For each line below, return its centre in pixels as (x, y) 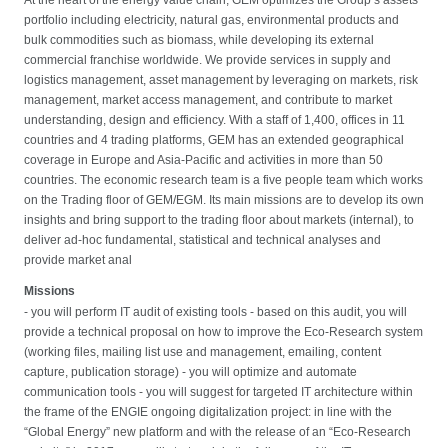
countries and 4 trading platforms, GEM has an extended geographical (213, 139)
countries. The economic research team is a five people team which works (223, 179)
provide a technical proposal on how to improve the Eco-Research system (223, 331)
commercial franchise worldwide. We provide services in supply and (207, 59)
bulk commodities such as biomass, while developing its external (198, 39)
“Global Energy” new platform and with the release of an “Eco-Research (217, 431)
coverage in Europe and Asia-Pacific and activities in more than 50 (203, 159)
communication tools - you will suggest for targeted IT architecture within (218, 391)
